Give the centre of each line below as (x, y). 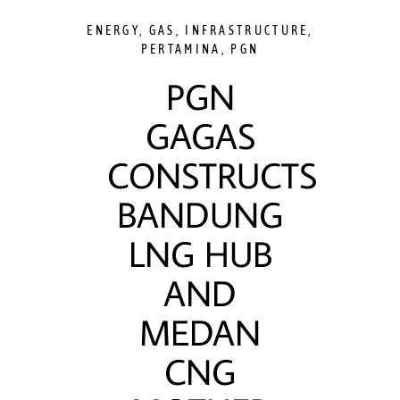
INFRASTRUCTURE (247, 30)
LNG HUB (200, 254)
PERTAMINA (181, 49)
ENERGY (113, 30)
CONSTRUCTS (212, 175)
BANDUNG (200, 214)
